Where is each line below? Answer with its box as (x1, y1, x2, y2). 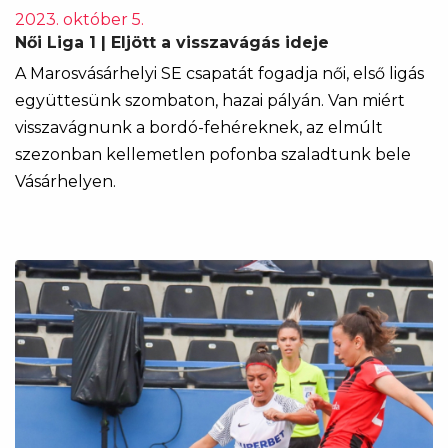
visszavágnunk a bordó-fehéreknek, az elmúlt (15, 118, 383, 137)
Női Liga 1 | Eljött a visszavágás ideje (15, 33, 329, 52)
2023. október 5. (15, 10, 144, 29)
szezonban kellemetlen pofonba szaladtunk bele (15, 145, 411, 164)
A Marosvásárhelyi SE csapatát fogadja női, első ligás (15, 64, 424, 83)
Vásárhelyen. (15, 172, 116, 191)
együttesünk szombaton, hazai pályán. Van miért (15, 91, 405, 110)
